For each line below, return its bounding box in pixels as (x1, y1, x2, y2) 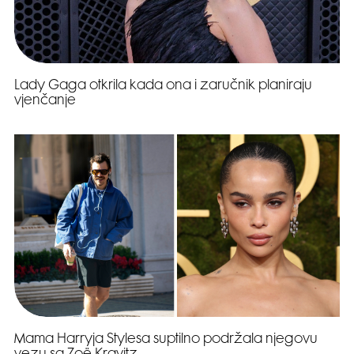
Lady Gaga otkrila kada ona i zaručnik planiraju (14, 79, 312, 92)
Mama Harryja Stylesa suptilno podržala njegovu (14, 333, 318, 347)
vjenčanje (14, 94, 76, 107)
